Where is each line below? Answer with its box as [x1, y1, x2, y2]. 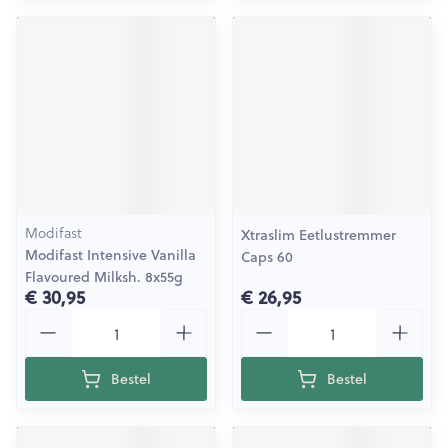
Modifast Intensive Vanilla [25, 245, 196, 265]
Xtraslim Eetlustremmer [241, 225, 396, 245]
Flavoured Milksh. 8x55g [25, 267, 183, 287]
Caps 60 [241, 247, 293, 267]
